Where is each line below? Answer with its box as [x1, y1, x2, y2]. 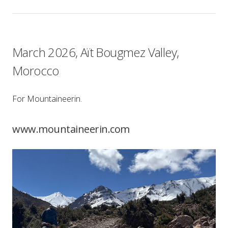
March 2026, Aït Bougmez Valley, [12, 44, 179, 61]
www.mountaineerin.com [12, 122, 130, 136]
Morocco [12, 62, 59, 79]
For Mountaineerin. [12, 93, 82, 104]
